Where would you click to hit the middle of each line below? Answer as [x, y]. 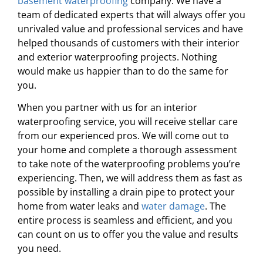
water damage [173, 206]
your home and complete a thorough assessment [127, 150]
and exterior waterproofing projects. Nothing [117, 57]
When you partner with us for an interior [107, 108]
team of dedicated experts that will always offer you [131, 14]
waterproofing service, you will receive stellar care [128, 122]
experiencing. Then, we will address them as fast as [130, 178]
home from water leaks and [80, 206]
